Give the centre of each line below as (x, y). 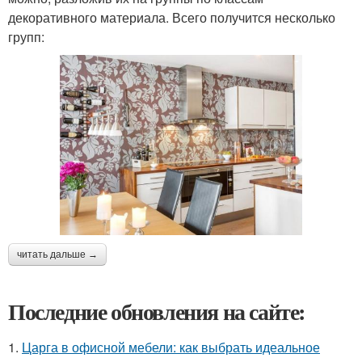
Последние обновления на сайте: (157, 311)
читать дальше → (57, 254)
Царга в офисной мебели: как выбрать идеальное (171, 347)
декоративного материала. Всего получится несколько (172, 18)
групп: (26, 37)
